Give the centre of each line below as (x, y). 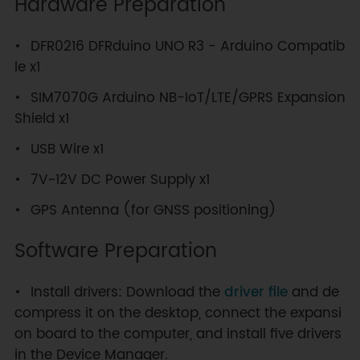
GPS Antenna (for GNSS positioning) (153, 210)
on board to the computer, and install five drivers (178, 334)
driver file (256, 292)
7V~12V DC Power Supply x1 (120, 180)
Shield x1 (41, 119)
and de (313, 292)
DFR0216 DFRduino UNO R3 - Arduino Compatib (187, 47)
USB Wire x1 (67, 150)
